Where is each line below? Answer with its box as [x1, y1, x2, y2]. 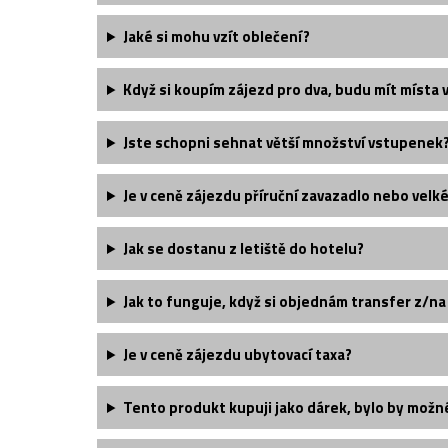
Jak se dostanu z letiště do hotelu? [122, 237, 364, 260]
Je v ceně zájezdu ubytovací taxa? [122, 343, 352, 366]
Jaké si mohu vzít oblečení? [122, 25, 310, 48]
